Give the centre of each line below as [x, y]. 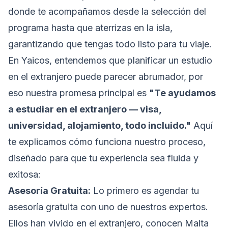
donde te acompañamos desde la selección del [107, 12]
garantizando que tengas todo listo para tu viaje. [110, 44]
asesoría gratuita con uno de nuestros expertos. [108, 207]
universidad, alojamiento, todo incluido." [99, 126]
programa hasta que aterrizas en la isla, [90, 28]
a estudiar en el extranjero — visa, [85, 109]
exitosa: [24, 175]
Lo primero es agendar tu [145, 191]
